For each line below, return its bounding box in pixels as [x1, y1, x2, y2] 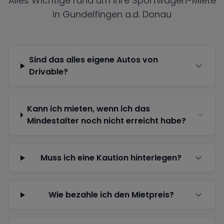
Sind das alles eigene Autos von [28, 54, 158, 65]
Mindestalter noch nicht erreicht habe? [26, 115, 186, 126]
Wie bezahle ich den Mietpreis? [48, 189, 174, 200]
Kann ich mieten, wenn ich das [26, 103, 150, 114]
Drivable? [28, 66, 68, 77]
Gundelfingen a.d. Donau [62, 8, 171, 20]
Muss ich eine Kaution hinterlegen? [40, 152, 182, 163]
